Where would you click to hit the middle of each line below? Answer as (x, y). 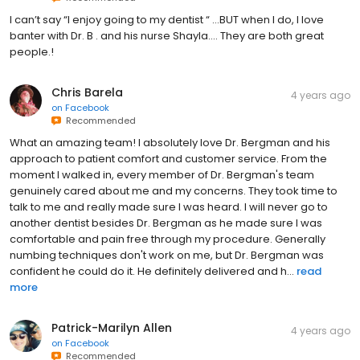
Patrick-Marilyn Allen (112, 328)
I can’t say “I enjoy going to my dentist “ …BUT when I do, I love (167, 20)
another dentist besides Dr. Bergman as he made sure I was (166, 223)
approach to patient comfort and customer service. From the (168, 159)
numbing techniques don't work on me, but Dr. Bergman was (167, 256)
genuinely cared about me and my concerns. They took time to (174, 191)
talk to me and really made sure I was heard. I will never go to (169, 207)
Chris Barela (87, 93)
